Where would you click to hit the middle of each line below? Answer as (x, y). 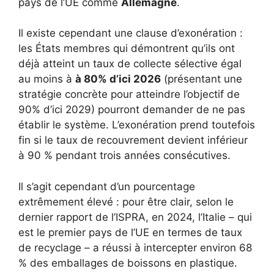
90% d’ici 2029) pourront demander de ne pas (132, 109)
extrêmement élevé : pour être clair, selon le (126, 202)
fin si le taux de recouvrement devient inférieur (133, 140)
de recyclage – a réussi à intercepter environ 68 (135, 247)
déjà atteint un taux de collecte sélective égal (130, 64)
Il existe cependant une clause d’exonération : (131, 33)
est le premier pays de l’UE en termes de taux (130, 232)
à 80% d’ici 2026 (118, 79)
